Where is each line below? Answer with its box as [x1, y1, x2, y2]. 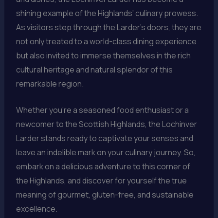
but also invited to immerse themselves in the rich [16, 50, 191, 61]
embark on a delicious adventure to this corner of [16, 161, 190, 172]
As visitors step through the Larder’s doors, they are [16, 21, 201, 33]
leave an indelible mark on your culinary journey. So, [16, 147, 196, 158]
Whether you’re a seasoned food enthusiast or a [16, 105, 189, 116]
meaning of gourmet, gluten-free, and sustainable [16, 189, 194, 200]
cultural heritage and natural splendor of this [16, 64, 173, 75]
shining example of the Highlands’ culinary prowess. [16, 7, 198, 18]
